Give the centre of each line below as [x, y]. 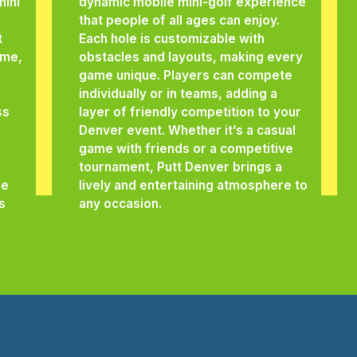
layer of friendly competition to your [190, 112]
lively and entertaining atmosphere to [193, 185]
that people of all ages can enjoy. [179, 20]
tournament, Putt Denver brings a [180, 167]
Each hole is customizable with [171, 38]
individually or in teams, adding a [178, 93]
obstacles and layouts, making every [190, 57]
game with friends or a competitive [186, 148]
